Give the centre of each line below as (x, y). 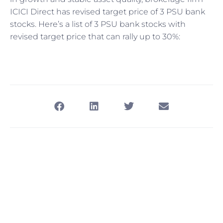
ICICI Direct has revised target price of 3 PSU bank (108, 12)
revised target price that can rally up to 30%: (95, 37)
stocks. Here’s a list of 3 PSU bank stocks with (98, 24)
